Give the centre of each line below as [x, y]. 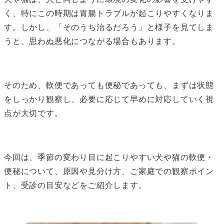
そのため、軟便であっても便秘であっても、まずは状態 [109, 85]
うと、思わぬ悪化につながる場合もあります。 [92, 41]
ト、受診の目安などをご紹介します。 [75, 185]
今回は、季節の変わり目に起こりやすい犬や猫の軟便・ [109, 157]
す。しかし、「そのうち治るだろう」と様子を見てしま [109, 27]
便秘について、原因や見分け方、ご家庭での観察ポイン [109, 171]
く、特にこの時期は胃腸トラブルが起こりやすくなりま [109, 13]
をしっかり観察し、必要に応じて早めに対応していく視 [109, 99]
